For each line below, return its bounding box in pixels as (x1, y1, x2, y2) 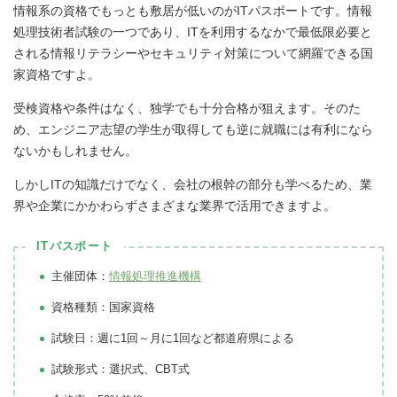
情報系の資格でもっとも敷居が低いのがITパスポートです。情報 (13, 3, 372, 18)
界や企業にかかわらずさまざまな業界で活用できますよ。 (13, 198, 336, 213)
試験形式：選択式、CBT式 (51, 362, 190, 376)
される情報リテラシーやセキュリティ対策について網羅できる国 (13, 45, 373, 60)
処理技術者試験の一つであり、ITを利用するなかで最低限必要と (13, 24, 372, 39)
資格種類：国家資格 (51, 300, 155, 314)
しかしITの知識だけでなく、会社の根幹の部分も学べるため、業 (13, 176, 372, 191)
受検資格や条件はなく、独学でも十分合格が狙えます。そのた (13, 100, 361, 115)
